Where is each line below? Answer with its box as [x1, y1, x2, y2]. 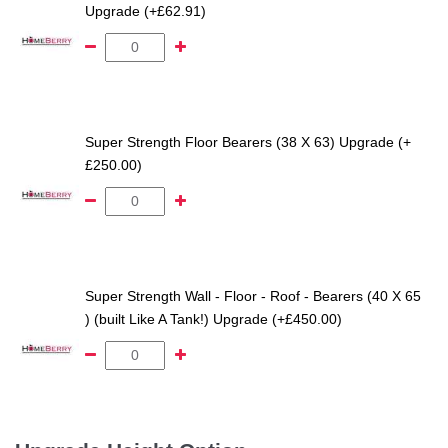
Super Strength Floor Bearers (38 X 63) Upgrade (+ [85, 134, 411, 151]
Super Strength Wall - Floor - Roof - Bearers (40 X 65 [85, 288, 421, 305]
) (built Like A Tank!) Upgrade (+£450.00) [85, 311, 342, 328]
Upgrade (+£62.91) [85, 3, 206, 20]
